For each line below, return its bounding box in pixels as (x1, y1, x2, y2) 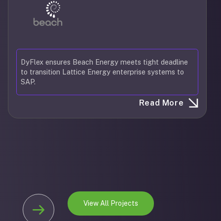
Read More (139, 98, 184, 108)
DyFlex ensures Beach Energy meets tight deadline (21, 58, 188, 66)
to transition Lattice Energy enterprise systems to (21, 68, 184, 76)
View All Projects (83, 199, 138, 207)
